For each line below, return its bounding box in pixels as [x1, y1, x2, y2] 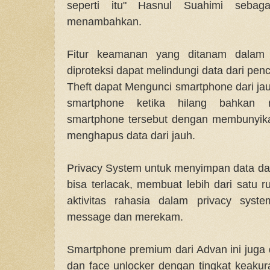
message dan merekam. [67, 210, 183, 223]
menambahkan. [67, 14, 142, 28]
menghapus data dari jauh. [67, 128, 195, 142]
